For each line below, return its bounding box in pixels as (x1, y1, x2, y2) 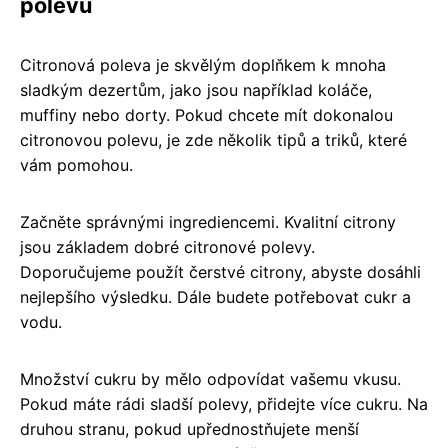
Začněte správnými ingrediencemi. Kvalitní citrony (20, 211, 396, 232)
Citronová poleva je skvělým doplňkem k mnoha (20, 54, 386, 75)
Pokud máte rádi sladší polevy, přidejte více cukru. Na (20, 393, 428, 414)
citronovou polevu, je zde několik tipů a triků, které (20, 129, 407, 150)
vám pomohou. (20, 154, 133, 175)
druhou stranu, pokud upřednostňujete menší (20, 418, 359, 439)
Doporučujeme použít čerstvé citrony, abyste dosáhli (20, 261, 421, 282)
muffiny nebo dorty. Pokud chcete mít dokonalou (20, 104, 393, 125)
